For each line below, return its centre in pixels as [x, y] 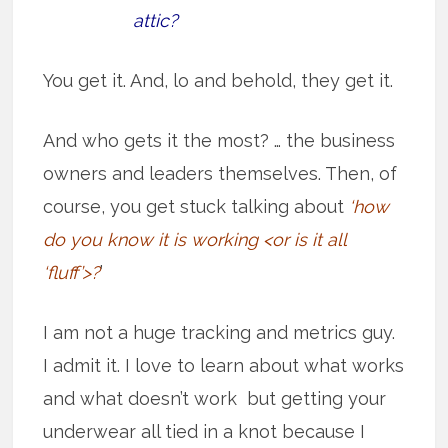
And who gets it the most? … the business [219, 140]
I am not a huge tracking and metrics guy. [219, 332]
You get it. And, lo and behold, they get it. [218, 80]
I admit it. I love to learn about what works [224, 365]
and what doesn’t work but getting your [215, 398]
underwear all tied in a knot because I [204, 431]
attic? [156, 20]
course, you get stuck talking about [194, 206]
